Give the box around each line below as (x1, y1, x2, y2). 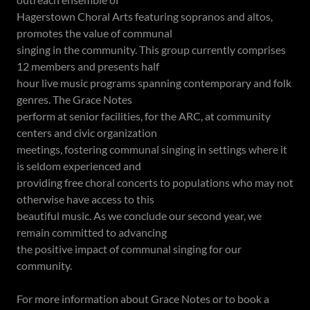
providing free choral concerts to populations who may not (17, 176, 293, 189)
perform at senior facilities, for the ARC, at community (17, 109, 271, 122)
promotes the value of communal (17, 26, 172, 39)
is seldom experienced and (17, 159, 141, 172)
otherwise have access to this (17, 192, 154, 206)
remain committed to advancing (17, 226, 167, 239)
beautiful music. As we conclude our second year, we (17, 209, 262, 222)
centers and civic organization (17, 126, 157, 139)
